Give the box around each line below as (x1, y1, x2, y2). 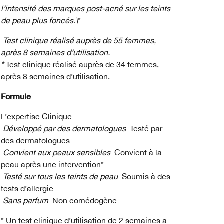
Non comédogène (50, 196, 117, 205)
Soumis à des (119, 172, 170, 181)
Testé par (127, 124, 162, 133)
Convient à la (112, 148, 162, 157)
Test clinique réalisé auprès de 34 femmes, (3, 60, 159, 69)
